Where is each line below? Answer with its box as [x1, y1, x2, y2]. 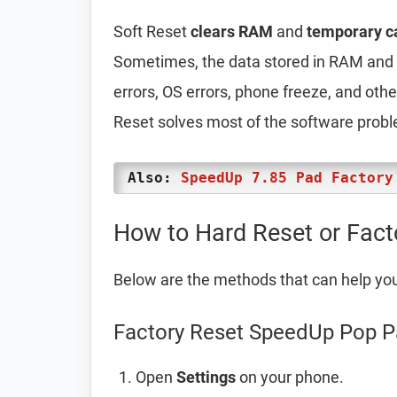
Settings [176, 368, 236, 386]
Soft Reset [113, 22, 191, 41]
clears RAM [191, 22, 273, 41]
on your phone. [236, 368, 344, 386]
